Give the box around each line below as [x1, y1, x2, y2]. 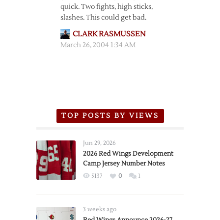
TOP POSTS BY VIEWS [61, 111, 159, 120]
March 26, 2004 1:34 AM [60, 41, 136, 50]
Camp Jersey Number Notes [83, 160, 165, 167]
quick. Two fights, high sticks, [60, 2, 153, 11]
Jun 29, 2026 [83, 139, 116, 147]
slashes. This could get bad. [60, 13, 146, 22]
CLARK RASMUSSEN [72, 29, 145, 39]
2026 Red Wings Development [83, 150, 173, 158]
